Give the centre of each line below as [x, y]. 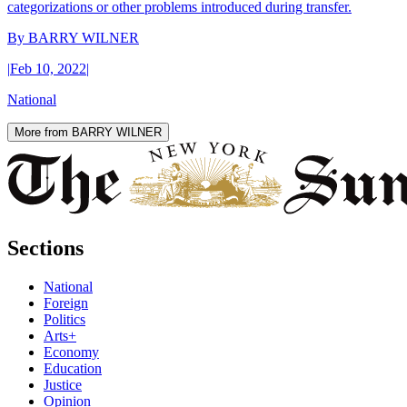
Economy [71, 352]
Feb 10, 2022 [48, 69]
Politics [65, 319]
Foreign [66, 303]
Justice [63, 384]
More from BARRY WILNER [88, 133]
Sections [45, 248]
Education [73, 368]
